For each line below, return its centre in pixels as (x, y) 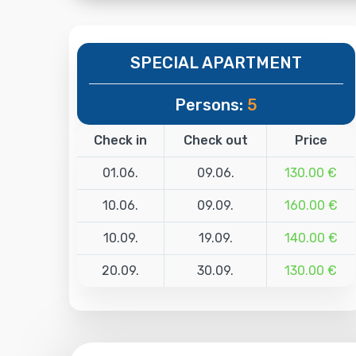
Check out (215, 140)
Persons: (211, 104)
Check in (120, 140)
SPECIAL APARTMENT (216, 62)
